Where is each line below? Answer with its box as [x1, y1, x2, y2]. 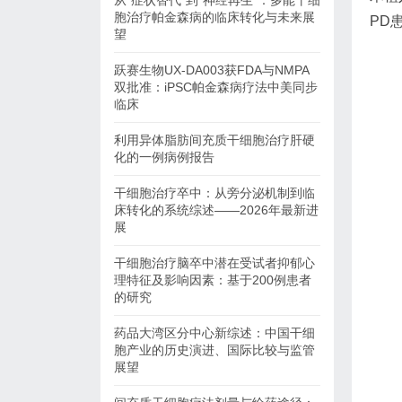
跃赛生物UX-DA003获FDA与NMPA [114, 63, 310, 77]
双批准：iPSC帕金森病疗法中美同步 [114, 80, 318, 94]
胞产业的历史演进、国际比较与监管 [114, 343, 315, 357]
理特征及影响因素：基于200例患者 [114, 273, 311, 287]
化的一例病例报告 [114, 150, 214, 164]
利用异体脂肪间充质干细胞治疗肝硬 [114, 133, 315, 147]
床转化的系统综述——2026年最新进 [114, 203, 319, 217]
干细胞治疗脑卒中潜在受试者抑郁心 [114, 256, 315, 270]
